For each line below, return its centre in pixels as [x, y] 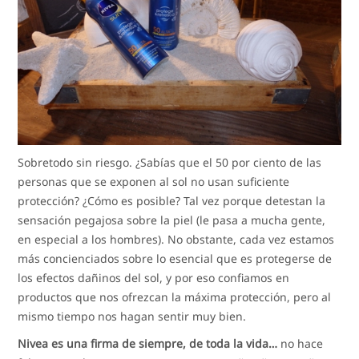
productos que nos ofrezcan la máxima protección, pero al [175, 296]
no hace [301, 343]
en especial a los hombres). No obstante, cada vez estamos [176, 239]
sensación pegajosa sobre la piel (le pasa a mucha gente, [172, 220]
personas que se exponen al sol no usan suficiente [154, 181]
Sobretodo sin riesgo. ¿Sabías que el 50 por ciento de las [170, 162]
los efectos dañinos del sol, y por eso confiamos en [154, 277]
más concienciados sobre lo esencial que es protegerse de [175, 258]
